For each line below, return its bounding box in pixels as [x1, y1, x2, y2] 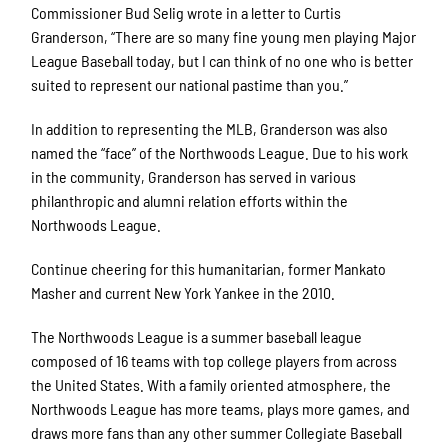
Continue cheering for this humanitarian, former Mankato [31, 258, 387, 278]
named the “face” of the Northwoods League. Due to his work [31, 142, 409, 162]
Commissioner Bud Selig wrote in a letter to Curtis [31, 2, 342, 22]
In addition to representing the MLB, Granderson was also [31, 118, 389, 138]
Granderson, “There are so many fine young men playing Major [31, 26, 417, 46]
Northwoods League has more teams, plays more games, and [31, 398, 411, 418]
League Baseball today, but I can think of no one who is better [31, 50, 414, 70]
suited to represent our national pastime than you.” [31, 74, 349, 94]
